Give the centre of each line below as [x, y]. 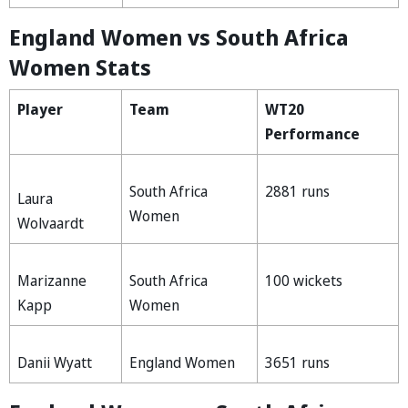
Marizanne [52, 280]
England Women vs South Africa [179, 36]
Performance [312, 133]
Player [40, 109]
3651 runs [297, 362]
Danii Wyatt [55, 362]
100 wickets [304, 280]
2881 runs [297, 191]
